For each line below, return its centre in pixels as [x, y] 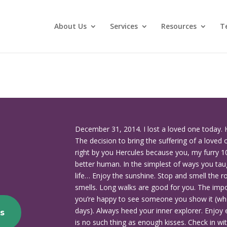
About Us [70, 26]
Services [124, 26]
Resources [179, 26]
